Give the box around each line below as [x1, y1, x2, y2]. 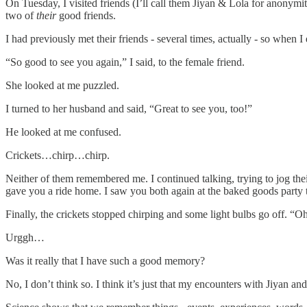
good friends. [56, 10, 116, 22]
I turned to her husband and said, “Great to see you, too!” [5, 103, 252, 115]
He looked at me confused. [5, 126, 121, 138]
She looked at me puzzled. [5, 79, 119, 92]
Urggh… [5, 232, 45, 244]
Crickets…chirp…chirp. [5, 149, 110, 162]
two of [5, 10, 36, 22]
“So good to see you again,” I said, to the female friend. [5, 56, 245, 69]
